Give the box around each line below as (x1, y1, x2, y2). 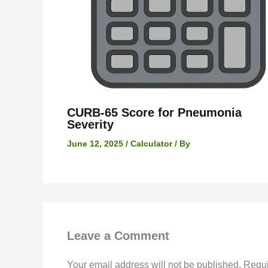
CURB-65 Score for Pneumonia (67, 106, 242, 120)
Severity (67, 118, 114, 132)
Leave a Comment (67, 229, 169, 243)
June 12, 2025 (67, 139, 126, 149)
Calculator (130, 139, 172, 149)
